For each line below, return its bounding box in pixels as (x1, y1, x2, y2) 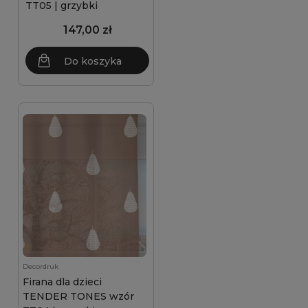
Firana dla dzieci (23, 276, 102, 288)
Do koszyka (64, 55, 122, 67)
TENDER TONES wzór (23, 290, 134, 302)
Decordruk (23, 262, 58, 271)
